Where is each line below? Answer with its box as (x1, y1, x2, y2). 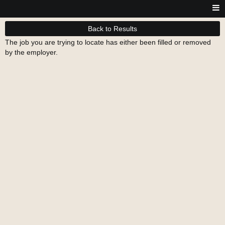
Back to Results (88, 25, 137, 33)
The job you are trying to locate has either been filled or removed (5, 38, 211, 46)
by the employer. (5, 48, 58, 56)
